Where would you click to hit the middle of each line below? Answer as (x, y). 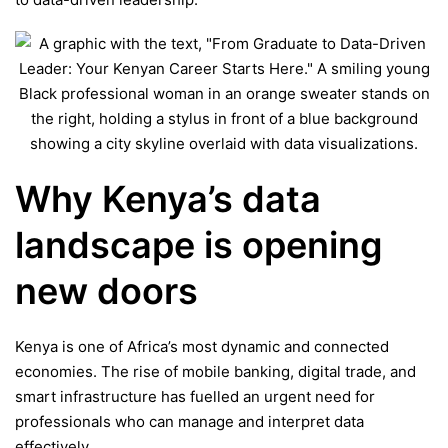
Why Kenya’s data (168, 199)
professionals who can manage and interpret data (189, 421)
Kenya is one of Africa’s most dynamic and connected (202, 346)
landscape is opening (199, 245)
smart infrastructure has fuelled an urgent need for (195, 396)
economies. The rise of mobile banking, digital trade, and (215, 371)
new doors (106, 291)
